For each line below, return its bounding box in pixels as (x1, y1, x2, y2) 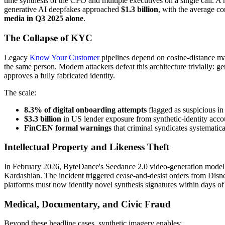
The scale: (4, 88, 36, 97)
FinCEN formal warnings (24, 123, 111, 132)
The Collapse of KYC (4, 32, 92, 43)
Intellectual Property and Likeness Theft (4, 142, 169, 153)
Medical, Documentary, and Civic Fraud (4, 198, 171, 209)
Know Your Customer (30, 53, 99, 62)
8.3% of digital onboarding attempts (24, 105, 147, 114)
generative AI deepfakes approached (4, 5, 121, 14)
